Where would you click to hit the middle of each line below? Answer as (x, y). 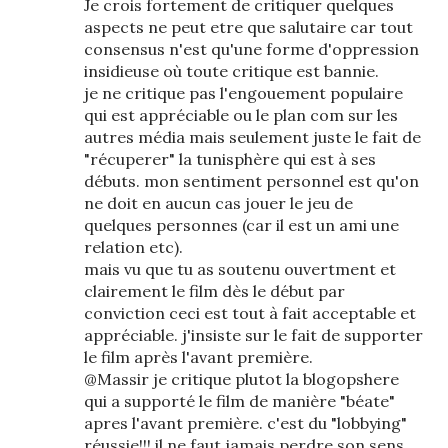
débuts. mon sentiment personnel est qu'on (251, 181)
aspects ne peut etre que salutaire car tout (248, 27)
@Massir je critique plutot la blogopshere (241, 379)
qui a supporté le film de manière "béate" (239, 401)
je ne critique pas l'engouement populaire (243, 93)
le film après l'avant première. (198, 357)
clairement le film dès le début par (214, 291)
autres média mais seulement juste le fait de (252, 137)
